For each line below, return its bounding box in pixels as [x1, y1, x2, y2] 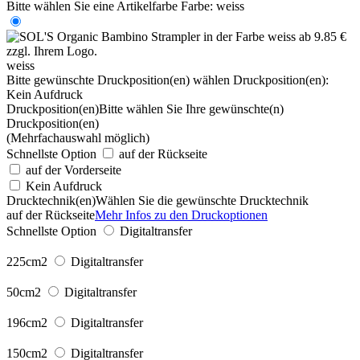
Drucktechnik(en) [6, 193, 96, 207]
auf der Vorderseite [26, 162, 121, 177]
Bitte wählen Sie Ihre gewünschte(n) [99, 101, 284, 116]
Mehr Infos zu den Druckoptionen [95, 207, 268, 222]
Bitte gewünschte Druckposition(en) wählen [6, 72, 230, 87]
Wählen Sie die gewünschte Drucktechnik [96, 193, 309, 207]
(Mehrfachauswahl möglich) [6, 130, 149, 145]
